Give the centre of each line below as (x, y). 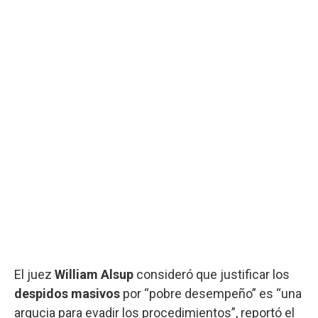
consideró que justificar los (213, 274)
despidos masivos (68, 293)
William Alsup (95, 274)
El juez (34, 274)
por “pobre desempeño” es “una (212, 293)
